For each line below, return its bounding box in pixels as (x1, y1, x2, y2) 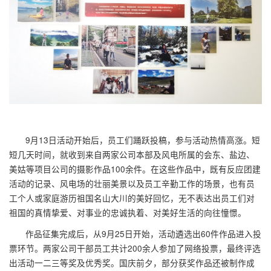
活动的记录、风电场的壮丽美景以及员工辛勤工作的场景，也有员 (9, 177, 255, 189)
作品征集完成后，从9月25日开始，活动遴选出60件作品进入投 (25, 227, 262, 240)
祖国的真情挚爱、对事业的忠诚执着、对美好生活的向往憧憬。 (9, 206, 246, 218)
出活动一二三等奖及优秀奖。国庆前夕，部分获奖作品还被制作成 (9, 256, 255, 269)
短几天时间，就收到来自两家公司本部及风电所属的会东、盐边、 (9, 148, 255, 160)
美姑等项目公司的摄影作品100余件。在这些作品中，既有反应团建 (9, 162, 261, 175)
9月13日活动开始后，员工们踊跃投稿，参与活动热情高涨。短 (25, 133, 261, 146)
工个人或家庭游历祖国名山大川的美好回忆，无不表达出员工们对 (9, 191, 255, 204)
